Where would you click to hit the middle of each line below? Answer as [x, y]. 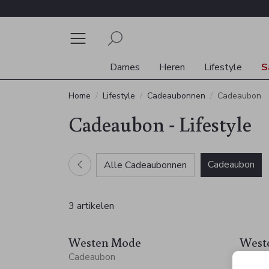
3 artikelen [91, 206]
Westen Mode [105, 242]
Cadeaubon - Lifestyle [160, 124]
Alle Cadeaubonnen [145, 165]
